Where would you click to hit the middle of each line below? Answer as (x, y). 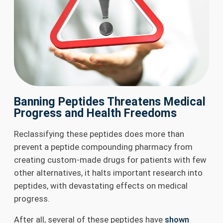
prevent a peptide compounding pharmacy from (103, 147)
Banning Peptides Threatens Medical (110, 101)
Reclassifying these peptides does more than (99, 134)
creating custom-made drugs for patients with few (110, 160)
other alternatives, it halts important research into (108, 172)
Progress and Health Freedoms (95, 113)
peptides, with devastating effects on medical (101, 185)
